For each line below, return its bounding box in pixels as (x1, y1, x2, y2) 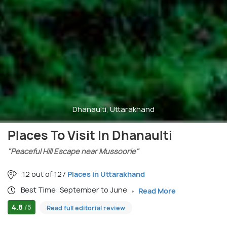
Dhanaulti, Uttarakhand (72, 104, 155, 114)
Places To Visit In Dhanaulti (8, 126, 172, 144)
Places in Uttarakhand (67, 169, 145, 179)
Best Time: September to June (21, 184, 129, 195)
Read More (138, 185, 176, 196)
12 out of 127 (21, 169, 67, 179)
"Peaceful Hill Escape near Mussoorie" (8, 146, 139, 156)
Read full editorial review (47, 204, 125, 213)
